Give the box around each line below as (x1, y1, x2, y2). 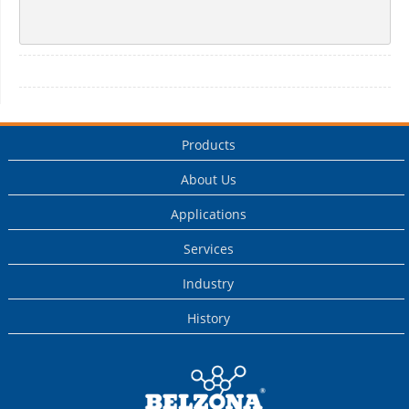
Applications (170, 205, 246, 224)
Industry (183, 275, 235, 293)
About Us (180, 171, 236, 189)
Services (183, 240, 234, 258)
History (186, 309, 230, 328)
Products (181, 136, 236, 154)
